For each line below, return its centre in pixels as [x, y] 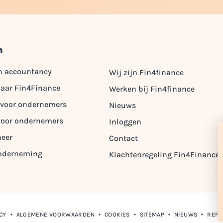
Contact [123, 138]
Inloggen [125, 121]
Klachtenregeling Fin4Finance [164, 154]
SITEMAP [152, 215]
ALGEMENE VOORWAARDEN [55, 215]
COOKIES [117, 215]
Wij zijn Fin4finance [146, 72]
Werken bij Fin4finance [152, 89]
